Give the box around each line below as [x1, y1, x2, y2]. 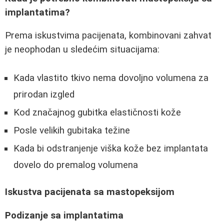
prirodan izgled [13, 88, 74, 100]
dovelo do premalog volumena [13, 159, 138, 170]
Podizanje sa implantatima [5, 210, 123, 221]
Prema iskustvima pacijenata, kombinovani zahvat [5, 30, 211, 41]
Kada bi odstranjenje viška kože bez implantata [13, 142, 208, 154]
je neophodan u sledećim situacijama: [5, 44, 159, 55]
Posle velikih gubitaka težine [13, 124, 130, 136]
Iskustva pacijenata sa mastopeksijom [5, 186, 174, 198]
